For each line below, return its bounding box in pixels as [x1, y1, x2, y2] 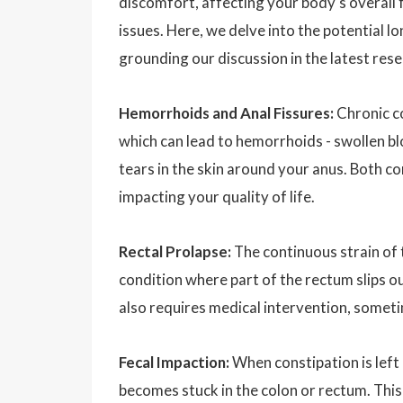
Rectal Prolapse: [119, 241, 231, 261]
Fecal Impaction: [119, 352, 229, 372]
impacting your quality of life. [119, 186, 315, 206]
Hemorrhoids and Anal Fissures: [119, 103, 334, 122]
